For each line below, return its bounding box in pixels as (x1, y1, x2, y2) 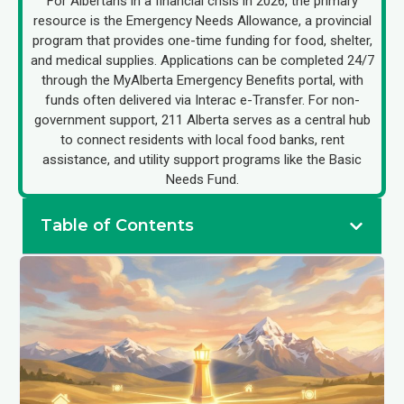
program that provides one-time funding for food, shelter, (32, 32, 372, 49)
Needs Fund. (165, 171, 239, 188)
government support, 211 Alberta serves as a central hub (33, 112, 371, 128)
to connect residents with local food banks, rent (60, 132, 344, 148)
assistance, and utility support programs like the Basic (42, 151, 362, 168)
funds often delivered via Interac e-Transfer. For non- (44, 92, 360, 108)
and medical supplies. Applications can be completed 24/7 (30, 52, 374, 69)
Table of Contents (41, 216, 194, 235)
